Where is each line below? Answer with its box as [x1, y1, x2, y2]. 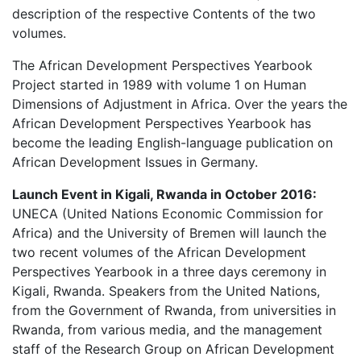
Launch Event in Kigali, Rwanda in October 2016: [12, 186, 317, 202]
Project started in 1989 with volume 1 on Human [12, 77, 306, 93]
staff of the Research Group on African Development [12, 341, 334, 357]
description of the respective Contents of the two [12, 6, 316, 22]
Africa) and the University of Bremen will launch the [12, 225, 326, 241]
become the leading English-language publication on [12, 135, 333, 151]
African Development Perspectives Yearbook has [12, 115, 311, 131]
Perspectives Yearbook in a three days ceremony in [12, 263, 326, 280]
